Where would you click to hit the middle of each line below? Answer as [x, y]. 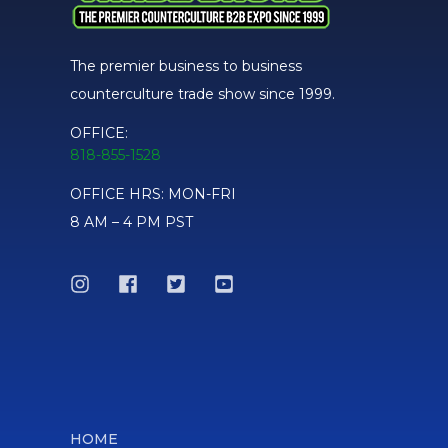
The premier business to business [186, 66]
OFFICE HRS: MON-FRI [153, 194]
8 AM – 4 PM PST [131, 222]
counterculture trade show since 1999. [202, 94]
